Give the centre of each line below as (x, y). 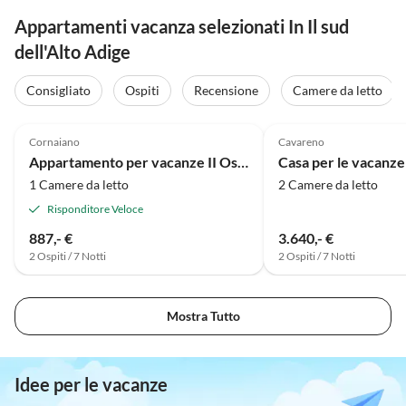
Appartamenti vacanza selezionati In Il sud (182, 27)
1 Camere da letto (79, 184)
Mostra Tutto (203, 316)
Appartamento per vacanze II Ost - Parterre (243, 161)
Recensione (226, 91)
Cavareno (301, 141)
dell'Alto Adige (72, 52)
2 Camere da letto (328, 184)
